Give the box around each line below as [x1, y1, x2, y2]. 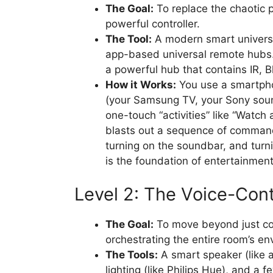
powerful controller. [105, 17, 200, 30]
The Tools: [105, 249, 158, 261]
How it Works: [105, 78, 176, 91]
